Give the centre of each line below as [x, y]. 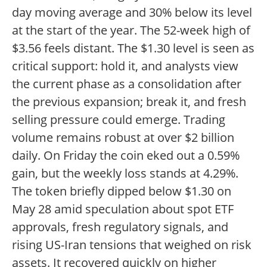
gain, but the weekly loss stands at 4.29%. [125, 173]
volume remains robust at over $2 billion [123, 138]
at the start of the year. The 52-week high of [131, 30]
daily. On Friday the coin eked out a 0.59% [126, 156]
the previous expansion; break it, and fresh [129, 102]
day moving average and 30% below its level [132, 13]
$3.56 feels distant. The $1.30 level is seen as [133, 48]
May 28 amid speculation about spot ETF [123, 209]
